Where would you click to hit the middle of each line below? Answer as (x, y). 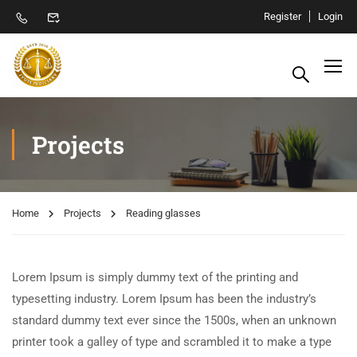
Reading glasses (163, 213)
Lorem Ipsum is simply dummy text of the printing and (155, 277)
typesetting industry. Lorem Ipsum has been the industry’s (164, 299)
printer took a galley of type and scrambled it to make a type (172, 342)
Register (282, 16)
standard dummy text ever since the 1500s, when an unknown (174, 320)
